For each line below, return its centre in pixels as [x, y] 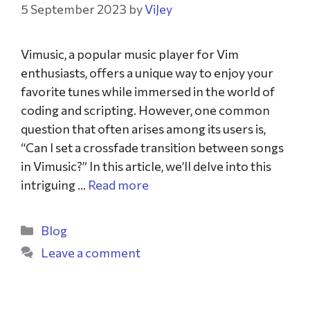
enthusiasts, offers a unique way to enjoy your [147, 73]
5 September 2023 [74, 9]
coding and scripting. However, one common [145, 110]
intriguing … [54, 185]
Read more [118, 185]
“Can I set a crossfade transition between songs [152, 147]
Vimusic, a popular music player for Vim [130, 54]
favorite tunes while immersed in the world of [148, 91]
